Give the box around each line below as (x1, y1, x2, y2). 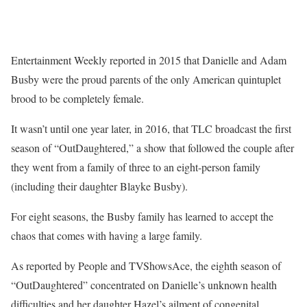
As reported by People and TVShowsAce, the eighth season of (11, 258, 281, 273)
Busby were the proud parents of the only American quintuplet (11, 72, 281, 87)
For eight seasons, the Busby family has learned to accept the (11, 209, 273, 224)
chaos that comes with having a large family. (11, 228, 202, 243)
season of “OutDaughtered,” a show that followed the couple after (11, 140, 294, 156)
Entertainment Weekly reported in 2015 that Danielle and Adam (11, 53, 286, 68)
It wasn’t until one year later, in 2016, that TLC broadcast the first (11, 121, 291, 136)
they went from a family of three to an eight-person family (11, 160, 260, 175)
